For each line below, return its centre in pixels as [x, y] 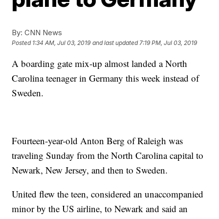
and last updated [115, 43]
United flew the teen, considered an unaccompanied [108, 194]
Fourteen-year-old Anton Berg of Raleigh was [98, 141]
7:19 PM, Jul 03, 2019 [168, 43]
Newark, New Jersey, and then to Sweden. [90, 170]
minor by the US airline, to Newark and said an [100, 208]
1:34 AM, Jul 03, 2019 [62, 43]
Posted [22, 43]
